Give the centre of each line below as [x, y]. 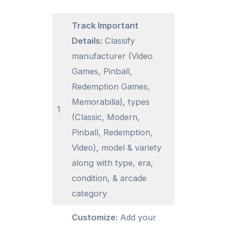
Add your [137, 218]
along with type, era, [113, 163]
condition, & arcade [109, 178]
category [90, 194]
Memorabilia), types [111, 102]
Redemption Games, [111, 87]
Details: [87, 41]
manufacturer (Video [112, 56]
